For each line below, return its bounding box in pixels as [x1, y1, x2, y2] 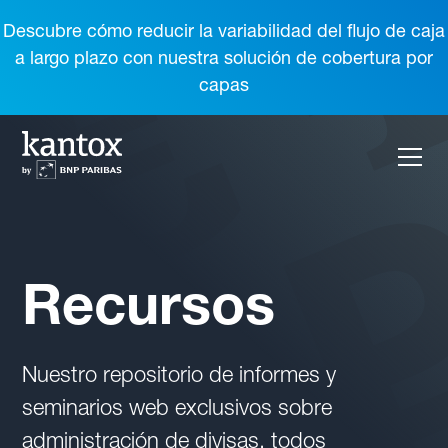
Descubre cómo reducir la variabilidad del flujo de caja [3, 19, 445, 42]
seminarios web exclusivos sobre [22, 394, 333, 421]
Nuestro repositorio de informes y [22, 361, 337, 388]
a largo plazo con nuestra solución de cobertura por [15, 46, 433, 69]
